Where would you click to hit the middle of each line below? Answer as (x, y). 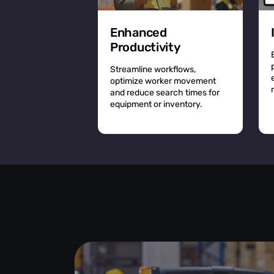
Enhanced (139, 32)
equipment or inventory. (156, 104)
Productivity (145, 47)
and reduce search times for (165, 93)
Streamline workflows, (153, 69)
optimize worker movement (163, 81)
